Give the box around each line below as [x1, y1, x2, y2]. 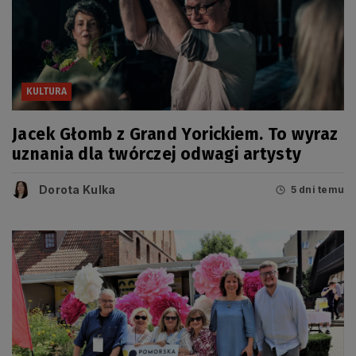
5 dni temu [290, 184, 344, 196]
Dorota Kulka [39, 182, 116, 196]
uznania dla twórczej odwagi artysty [12, 143, 302, 164]
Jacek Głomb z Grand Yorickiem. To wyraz [12, 123, 339, 145]
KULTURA [26, 86, 67, 98]
